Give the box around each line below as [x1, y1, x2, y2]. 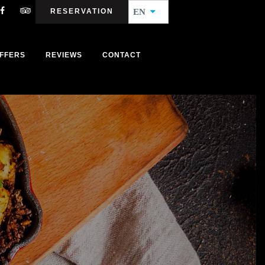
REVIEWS [46, 51, 83, 59]
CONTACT [102, 51, 141, 59]
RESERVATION [50, 7, 114, 15]
